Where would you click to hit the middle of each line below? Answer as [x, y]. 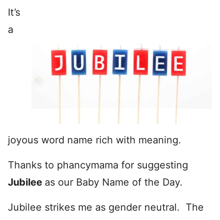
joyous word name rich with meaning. [95, 140]
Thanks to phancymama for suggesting [98, 165]
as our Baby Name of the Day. [114, 182]
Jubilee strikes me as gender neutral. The [106, 207]
